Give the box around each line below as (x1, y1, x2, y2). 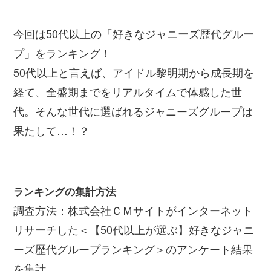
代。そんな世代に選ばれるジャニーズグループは (13, 103, 253, 119)
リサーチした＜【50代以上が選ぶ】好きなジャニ (13, 221, 255, 237)
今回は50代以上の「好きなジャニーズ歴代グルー (13, 25, 255, 42)
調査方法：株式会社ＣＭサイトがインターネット (13, 201, 253, 218)
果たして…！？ (13, 122, 90, 139)
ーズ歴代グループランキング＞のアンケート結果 (13, 240, 253, 256)
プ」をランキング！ (13, 45, 112, 61)
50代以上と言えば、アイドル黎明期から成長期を (13, 64, 255, 80)
